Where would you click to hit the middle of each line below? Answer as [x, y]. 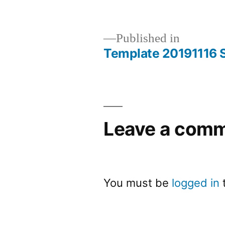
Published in [148, 38]
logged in [196, 183]
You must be [138, 183]
